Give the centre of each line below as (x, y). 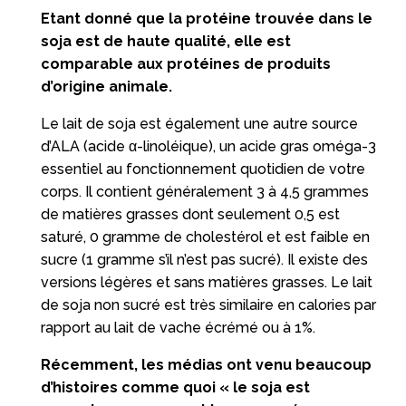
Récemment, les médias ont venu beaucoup (206, 364)
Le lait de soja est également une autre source (199, 123)
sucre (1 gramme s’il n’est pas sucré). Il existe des (204, 259)
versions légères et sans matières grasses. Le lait (206, 282)
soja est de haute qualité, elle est (165, 41)
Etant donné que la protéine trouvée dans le (206, 18)
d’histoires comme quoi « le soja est (175, 387)
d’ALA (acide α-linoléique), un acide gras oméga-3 (208, 146)
